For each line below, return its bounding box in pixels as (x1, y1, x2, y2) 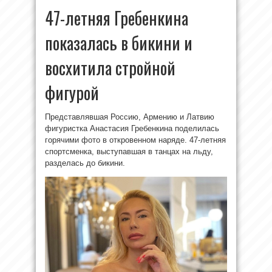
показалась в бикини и (45, 30, 192, 55)
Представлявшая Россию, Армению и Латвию (45, 112, 214, 121)
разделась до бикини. (45, 158, 125, 168)
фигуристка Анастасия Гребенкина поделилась (45, 124, 219, 133)
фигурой (45, 80, 99, 105)
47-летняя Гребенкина (45, 5, 188, 30)
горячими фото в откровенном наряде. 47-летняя (45, 135, 226, 144)
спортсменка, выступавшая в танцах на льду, (45, 147, 213, 156)
